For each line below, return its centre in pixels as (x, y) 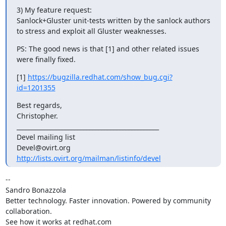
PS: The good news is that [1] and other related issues (108, 48)
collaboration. (29, 211)
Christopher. (37, 116)
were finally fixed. (46, 59)
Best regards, (39, 105)
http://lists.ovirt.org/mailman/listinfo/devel (89, 158)
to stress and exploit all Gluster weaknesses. (91, 31)
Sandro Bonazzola (36, 190)
